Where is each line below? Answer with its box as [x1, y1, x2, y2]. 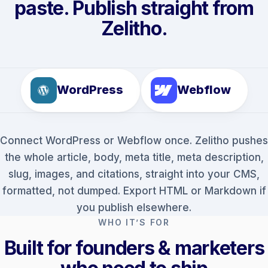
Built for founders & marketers [4, 236, 264, 260]
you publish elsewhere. [77, 201, 191, 214]
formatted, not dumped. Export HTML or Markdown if [2, 184, 266, 197]
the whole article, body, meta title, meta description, [4, 151, 264, 163]
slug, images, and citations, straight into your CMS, [8, 167, 260, 180]
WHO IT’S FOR [98, 217, 170, 227]
